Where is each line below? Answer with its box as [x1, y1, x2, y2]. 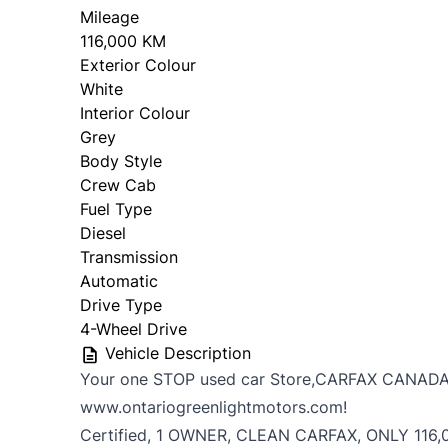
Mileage [80, 7, 139, 28]
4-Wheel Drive [80, 319, 187, 340]
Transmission [80, 247, 178, 268]
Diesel [80, 223, 126, 244]
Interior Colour [80, 103, 190, 124]
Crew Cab [80, 175, 156, 196]
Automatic [80, 271, 158, 292]
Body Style [80, 151, 162, 172]
